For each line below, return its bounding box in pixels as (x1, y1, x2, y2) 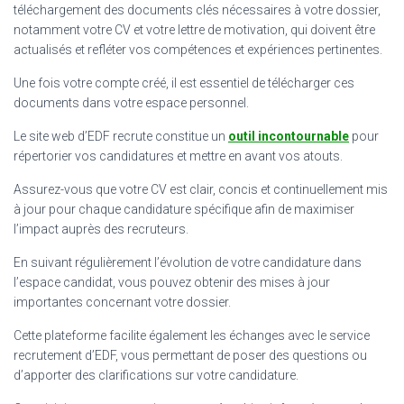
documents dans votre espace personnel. (14, 95, 249, 110)
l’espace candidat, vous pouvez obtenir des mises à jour (14, 274, 330, 289)
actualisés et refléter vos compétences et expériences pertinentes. (14, 41, 382, 57)
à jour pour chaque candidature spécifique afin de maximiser (14, 201, 354, 216)
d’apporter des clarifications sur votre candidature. (14, 367, 298, 382)
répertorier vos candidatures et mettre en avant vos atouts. (14, 148, 343, 163)
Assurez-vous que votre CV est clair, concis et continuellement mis (14, 181, 388, 197)
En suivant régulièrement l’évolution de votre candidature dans (14, 254, 362, 270)
